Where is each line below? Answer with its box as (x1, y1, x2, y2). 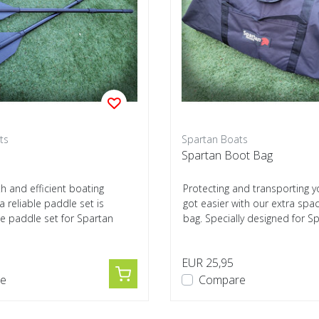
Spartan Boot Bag (182, 147, 273, 163)
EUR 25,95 (182, 255, 234, 271)
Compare (199, 272, 246, 288)
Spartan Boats (182, 132, 248, 146)
